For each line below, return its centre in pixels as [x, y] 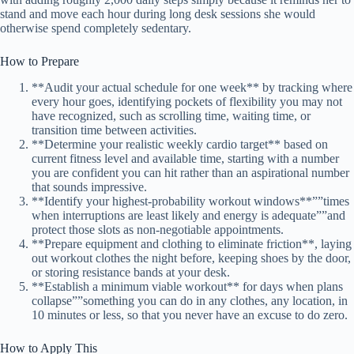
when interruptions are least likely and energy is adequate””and [188, 215]
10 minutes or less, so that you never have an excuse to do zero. [190, 314]
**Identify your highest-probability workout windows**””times [190, 201]
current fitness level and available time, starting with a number [185, 158]
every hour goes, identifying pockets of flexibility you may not [187, 101]
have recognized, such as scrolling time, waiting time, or [171, 115]
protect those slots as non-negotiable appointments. [158, 229]
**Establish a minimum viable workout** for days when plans [187, 286]
